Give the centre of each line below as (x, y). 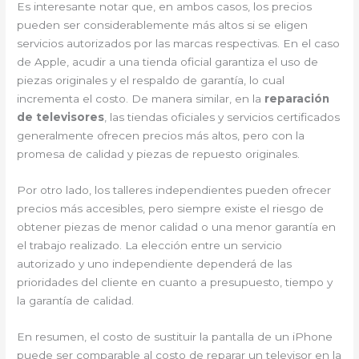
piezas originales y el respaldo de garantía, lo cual (151, 80)
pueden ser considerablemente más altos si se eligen (163, 24)
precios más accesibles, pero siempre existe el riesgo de (171, 208)
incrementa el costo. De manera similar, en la (141, 98)
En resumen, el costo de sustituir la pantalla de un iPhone (175, 336)
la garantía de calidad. (76, 300)
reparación (297, 98)
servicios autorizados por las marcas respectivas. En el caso (179, 43)
